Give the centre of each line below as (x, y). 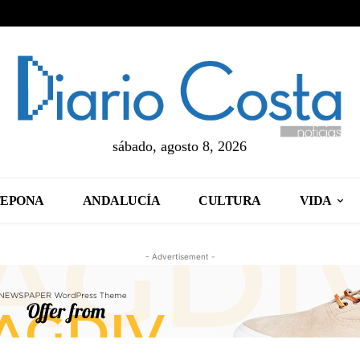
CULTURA (230, 200)
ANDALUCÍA (121, 200)
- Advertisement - (180, 256)
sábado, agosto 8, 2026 (180, 146)
